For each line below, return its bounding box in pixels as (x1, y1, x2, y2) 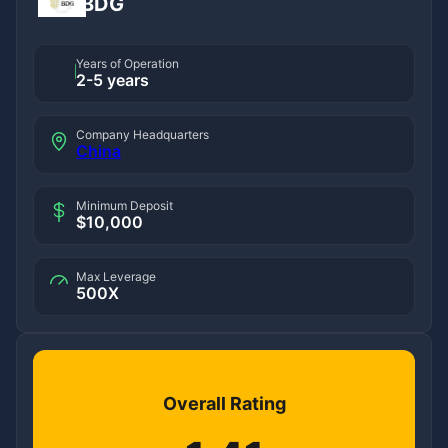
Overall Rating (162, 392, 286, 414)
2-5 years (76, 69, 149, 90)
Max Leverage (76, 268, 156, 284)
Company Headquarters (76, 126, 209, 142)
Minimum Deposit (76, 197, 173, 213)
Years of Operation (76, 55, 179, 71)
